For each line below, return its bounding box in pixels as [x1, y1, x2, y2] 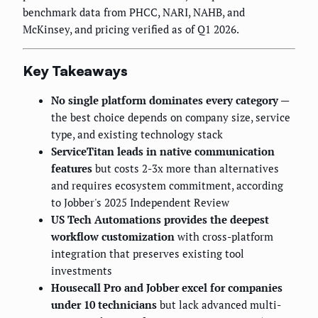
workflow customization [51, 229, 175, 244]
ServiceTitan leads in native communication [51, 144, 275, 159]
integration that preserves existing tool [51, 246, 244, 261]
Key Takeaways [23, 61, 128, 79]
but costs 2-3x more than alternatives [92, 161, 279, 176]
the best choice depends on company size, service [51, 110, 290, 125]
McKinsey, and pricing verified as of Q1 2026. [23, 22, 239, 37]
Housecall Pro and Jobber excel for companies [51, 280, 283, 295]
